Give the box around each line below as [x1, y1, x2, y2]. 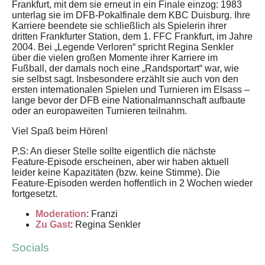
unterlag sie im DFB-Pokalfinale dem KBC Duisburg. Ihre [12, 9, 250, 20]
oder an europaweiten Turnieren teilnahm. [12, 105, 187, 116]
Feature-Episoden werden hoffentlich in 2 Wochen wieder [12, 177, 253, 188]
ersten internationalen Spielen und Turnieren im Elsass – [12, 84, 250, 95]
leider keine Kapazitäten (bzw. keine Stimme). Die [12, 167, 220, 177]
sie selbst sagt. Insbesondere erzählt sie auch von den [12, 73, 238, 84]
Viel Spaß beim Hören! [12, 125, 108, 136]
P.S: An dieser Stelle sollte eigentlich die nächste [12, 146, 216, 156]
